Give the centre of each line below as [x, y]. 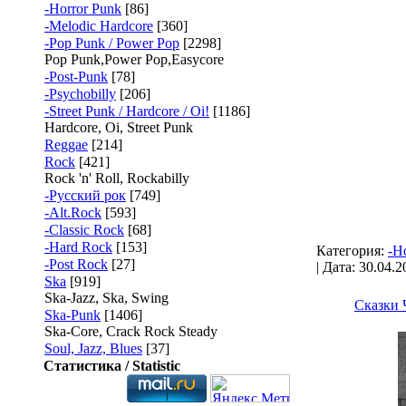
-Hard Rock [78, 247]
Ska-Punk [72, 315]
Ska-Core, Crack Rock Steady [131, 331]
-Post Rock [76, 264]
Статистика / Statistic [112, 366]
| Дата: [338, 267]
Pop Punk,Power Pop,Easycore [134, 59]
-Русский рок [85, 195]
